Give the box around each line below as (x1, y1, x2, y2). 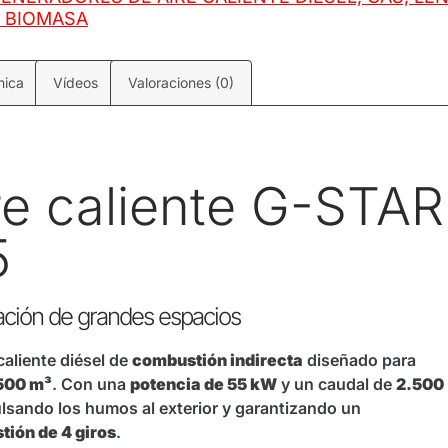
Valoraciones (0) (127, 73, 234, 91)
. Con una (52, 374, 130, 395)
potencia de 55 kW (130, 374, 277, 395)
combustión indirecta (132, 350, 303, 371)
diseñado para (303, 350, 416, 371)
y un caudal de (277, 374, 396, 395)
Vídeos (53, 73, 99, 91)
